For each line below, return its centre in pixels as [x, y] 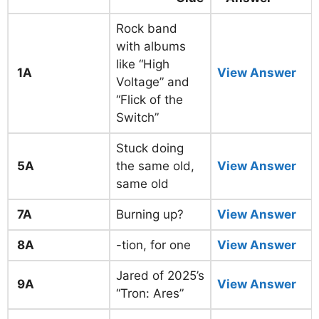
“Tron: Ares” [150, 293]
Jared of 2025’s [160, 276]
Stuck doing [150, 148]
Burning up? [150, 214]
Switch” [137, 117]
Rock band [147, 28]
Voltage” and [153, 82]
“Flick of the [150, 100]
